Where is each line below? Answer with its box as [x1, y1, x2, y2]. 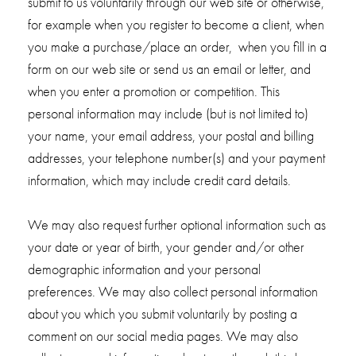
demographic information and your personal [27, 261, 261, 278]
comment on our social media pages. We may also [27, 327, 298, 345]
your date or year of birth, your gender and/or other [27, 238, 304, 256]
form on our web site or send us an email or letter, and [27, 60, 311, 78]
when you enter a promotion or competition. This [27, 83, 280, 100]
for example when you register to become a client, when [27, 16, 324, 33]
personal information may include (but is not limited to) [27, 105, 308, 122]
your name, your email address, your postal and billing [27, 127, 314, 145]
